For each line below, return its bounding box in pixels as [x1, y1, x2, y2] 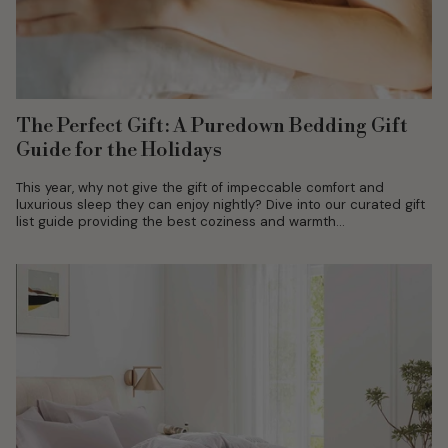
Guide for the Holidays [16, 138, 222, 164]
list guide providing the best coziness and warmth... [16, 213, 345, 231]
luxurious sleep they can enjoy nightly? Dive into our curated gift [16, 196, 425, 214]
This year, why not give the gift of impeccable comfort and [16, 179, 384, 197]
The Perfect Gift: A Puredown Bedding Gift [16, 114, 408, 140]
